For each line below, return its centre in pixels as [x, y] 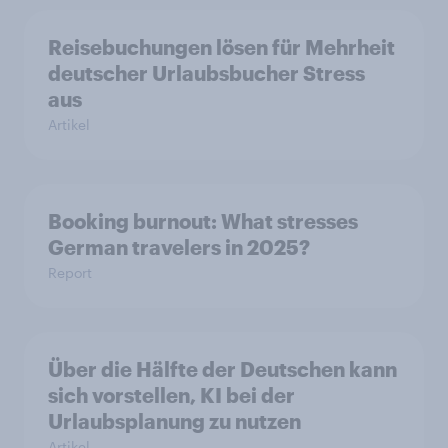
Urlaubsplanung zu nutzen [174, 421]
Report [70, 273]
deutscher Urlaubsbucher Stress [206, 73]
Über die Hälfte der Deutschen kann [222, 369]
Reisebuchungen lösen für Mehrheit [221, 47]
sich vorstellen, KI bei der [171, 395]
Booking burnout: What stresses [134, 221]
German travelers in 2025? [179, 247]
